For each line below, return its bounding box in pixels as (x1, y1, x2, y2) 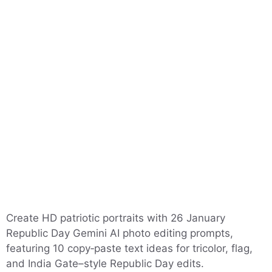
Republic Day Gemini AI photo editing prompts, (6, 227, 233, 239)
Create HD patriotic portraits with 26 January (6, 212, 225, 224)
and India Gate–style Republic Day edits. (6, 257, 204, 270)
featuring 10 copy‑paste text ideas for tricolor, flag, (6, 242, 253, 254)
